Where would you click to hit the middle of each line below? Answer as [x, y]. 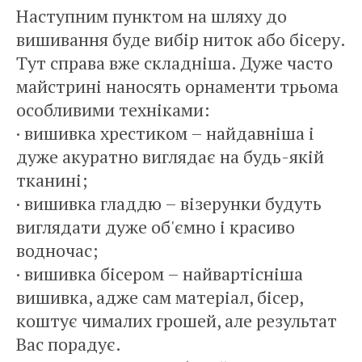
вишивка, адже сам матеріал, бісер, [160, 297]
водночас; [57, 250]
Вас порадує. [69, 344]
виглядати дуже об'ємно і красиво [156, 227]
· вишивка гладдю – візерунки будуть [169, 203]
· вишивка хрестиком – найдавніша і [165, 133]
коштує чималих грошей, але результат [177, 320]
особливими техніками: [113, 109]
